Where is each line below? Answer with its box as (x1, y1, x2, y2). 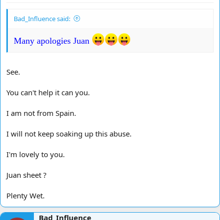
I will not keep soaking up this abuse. (6, 128, 132, 138)
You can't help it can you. (6, 87, 90, 97)
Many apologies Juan (14, 36, 92, 46)
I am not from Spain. (6, 108, 76, 118)
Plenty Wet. (6, 190, 45, 200)
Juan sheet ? (6, 169, 47, 180)
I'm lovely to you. (6, 149, 65, 159)
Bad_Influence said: (14, 14, 70, 23)
